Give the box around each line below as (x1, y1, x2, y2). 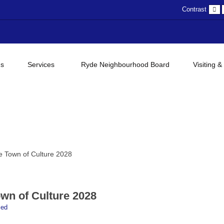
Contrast (182, 6, 206, 13)
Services (27, 60, 54, 68)
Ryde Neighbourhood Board (81, 60, 169, 68)
